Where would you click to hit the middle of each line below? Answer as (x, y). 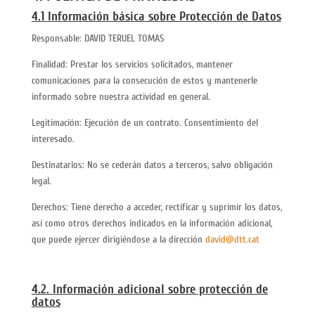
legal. (41, 181)
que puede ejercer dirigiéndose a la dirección (118, 239)
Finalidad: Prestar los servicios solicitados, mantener (132, 64)
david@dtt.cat (232, 239)
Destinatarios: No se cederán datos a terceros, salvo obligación (152, 165)
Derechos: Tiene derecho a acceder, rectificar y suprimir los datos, (156, 207)
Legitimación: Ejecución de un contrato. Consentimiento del (144, 123)
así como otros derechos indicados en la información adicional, (152, 223)
